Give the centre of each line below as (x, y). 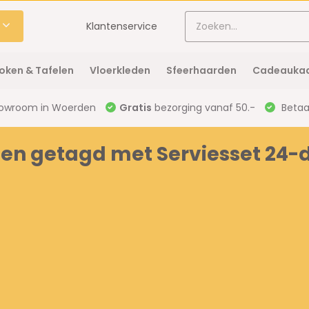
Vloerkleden (120, 70)
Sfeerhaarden (201, 70)
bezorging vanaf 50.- (203, 108)
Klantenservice (122, 26)
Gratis (135, 108)
